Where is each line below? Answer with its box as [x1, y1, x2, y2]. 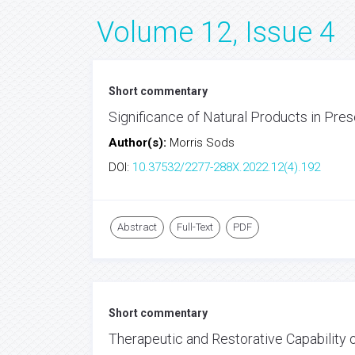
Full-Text [177, 221, 213, 233]
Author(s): [109, 136, 170, 150]
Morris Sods [170, 136, 235, 150]
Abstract [117, 221, 157, 233]
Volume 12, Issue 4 [97, 16, 335, 49]
